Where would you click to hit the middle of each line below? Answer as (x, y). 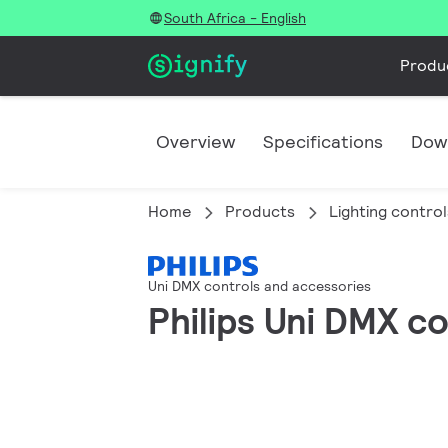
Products (260, 211)
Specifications (323, 141)
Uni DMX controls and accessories (259, 286)
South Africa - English (235, 18)
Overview (195, 141)
